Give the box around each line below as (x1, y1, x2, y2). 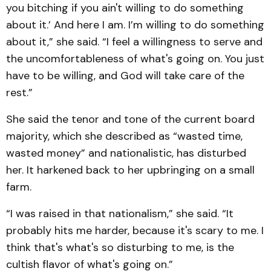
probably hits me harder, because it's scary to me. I (6, 223, 264, 238)
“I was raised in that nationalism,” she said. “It (6, 206, 233, 221)
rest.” (6, 85, 33, 100)
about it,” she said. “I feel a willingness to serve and (6, 34, 263, 49)
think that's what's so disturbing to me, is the (6, 240, 234, 255)
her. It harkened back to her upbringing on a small (6, 163, 255, 177)
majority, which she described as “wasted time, (6, 129, 243, 143)
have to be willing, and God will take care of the (6, 68, 244, 83)
